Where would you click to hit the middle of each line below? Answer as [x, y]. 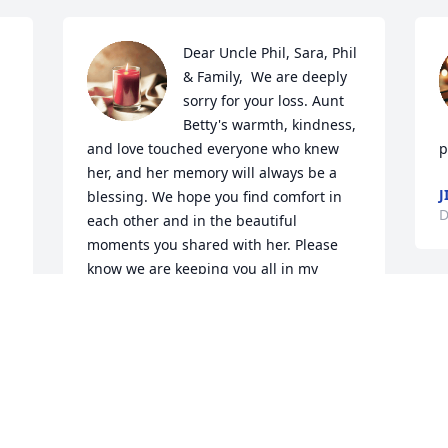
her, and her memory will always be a [212, 173]
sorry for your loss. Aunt [264, 101]
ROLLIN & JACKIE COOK [168, 363]
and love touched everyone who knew [213, 149]
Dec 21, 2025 [130, 383]
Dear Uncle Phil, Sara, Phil [270, 53]
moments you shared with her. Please [213, 245]
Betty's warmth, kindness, [270, 125]
